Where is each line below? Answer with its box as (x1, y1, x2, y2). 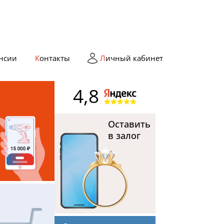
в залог (108, 129, 140, 141)
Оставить (108, 118, 150, 130)
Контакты (39, 53, 70, 63)
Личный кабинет (105, 53, 163, 63)
